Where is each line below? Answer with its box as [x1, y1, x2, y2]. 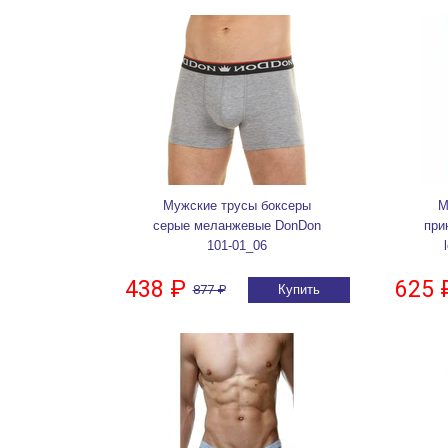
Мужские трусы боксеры [163, 198, 311, 214]
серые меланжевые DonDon [153, 218, 321, 234]
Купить [277, 282, 320, 298]
